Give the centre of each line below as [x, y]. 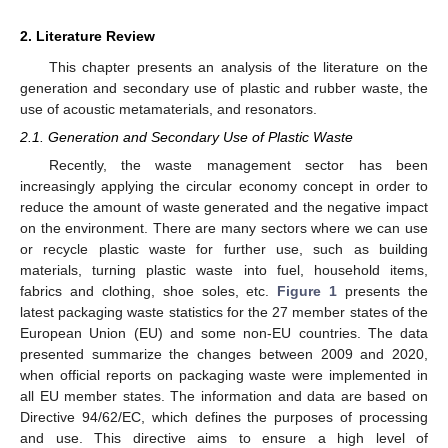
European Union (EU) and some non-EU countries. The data [224, 333]
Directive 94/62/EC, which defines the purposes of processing [224, 417]
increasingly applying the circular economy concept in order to [224, 186]
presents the [383, 291]
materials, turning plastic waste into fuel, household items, [224, 270]
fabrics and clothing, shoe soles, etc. [149, 291]
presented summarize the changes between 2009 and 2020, [224, 354]
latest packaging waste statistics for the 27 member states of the [224, 312]
